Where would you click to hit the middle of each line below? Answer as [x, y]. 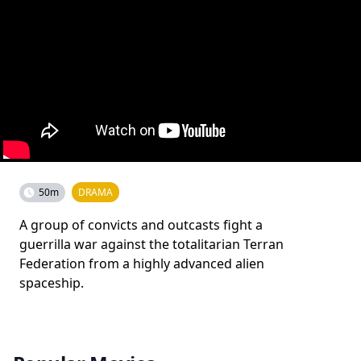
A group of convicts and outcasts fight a [141, 225]
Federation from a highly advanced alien [142, 263]
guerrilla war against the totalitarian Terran [151, 244]
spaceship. [52, 283]
